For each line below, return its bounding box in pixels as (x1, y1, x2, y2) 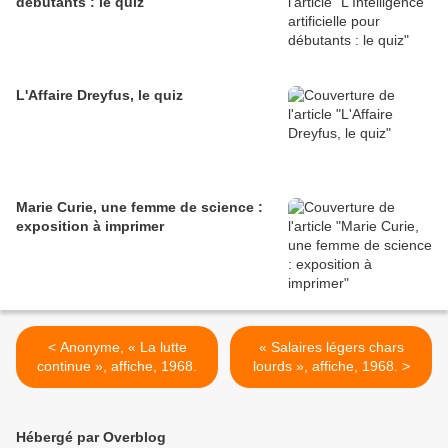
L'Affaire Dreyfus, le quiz (16, 87, 183, 104)
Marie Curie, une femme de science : (16, 199, 263, 216)
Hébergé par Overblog (16, 429, 166, 446)
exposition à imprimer (16, 218, 164, 235)
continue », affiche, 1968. (37, 358, 197, 375)
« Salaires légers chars (258, 339, 404, 356)
